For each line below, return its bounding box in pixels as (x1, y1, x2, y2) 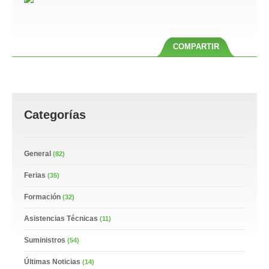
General (24, 150, 51, 158)
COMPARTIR (172, 42, 219, 51)
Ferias (24, 171, 46, 180)
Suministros (24, 236, 65, 244)
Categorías (24, 108, 86, 121)
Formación (24, 193, 61, 201)
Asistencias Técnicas (24, 214, 98, 223)
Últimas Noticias (24, 258, 80, 266)
